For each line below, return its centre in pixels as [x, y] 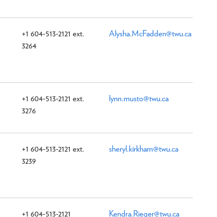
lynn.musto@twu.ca [139, 98]
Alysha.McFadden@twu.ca [150, 33]
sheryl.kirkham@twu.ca [144, 148]
